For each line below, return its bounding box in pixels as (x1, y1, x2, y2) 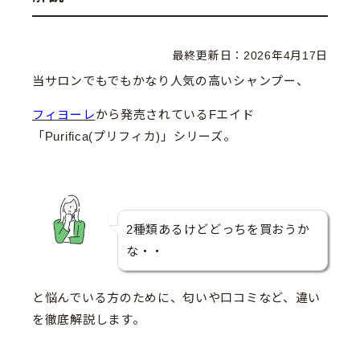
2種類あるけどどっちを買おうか (126, 223, 310, 236)
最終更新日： (172, 48, 243, 62)
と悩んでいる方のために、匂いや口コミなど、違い (32, 291, 321, 305)
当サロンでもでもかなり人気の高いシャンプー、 (32, 74, 309, 88)
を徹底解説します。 (32, 313, 145, 326)
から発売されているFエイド (95, 108, 255, 121)
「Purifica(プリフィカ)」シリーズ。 (32, 129, 236, 143)
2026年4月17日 (243, 48, 328, 62)
